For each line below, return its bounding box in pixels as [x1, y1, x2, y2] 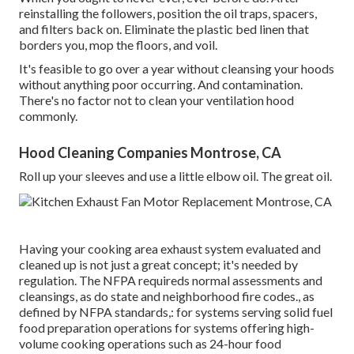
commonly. [19, 107, 77, 123]
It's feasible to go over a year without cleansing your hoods [19, 60, 334, 76]
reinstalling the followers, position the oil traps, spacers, [19, 5, 317, 21]
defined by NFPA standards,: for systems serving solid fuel [19, 303, 333, 319]
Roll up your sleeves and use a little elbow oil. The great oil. [19, 168, 332, 183]
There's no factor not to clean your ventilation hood [19, 92, 294, 107]
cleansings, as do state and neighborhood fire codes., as [19, 288, 314, 303]
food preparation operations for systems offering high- [19, 319, 314, 335]
